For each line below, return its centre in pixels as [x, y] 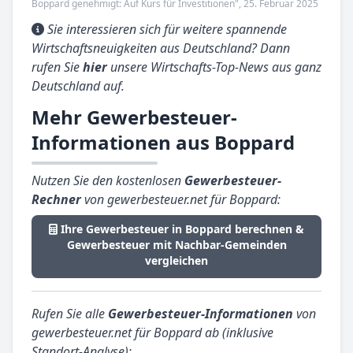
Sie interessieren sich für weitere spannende [167, 30]
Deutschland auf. [78, 86]
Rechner [56, 200]
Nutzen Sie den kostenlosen [108, 181]
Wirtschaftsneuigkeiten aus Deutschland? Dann [161, 48]
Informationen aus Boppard [163, 143]
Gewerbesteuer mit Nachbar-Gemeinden [176, 245]
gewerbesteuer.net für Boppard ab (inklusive [152, 333]
